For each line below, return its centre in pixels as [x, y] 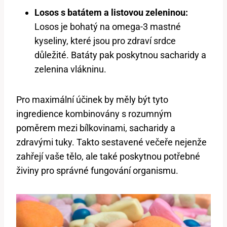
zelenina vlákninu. [70, 69]
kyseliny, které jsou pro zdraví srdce [105, 41]
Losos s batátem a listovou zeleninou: [111, 13]
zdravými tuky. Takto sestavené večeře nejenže [111, 142]
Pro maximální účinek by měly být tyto [92, 100]
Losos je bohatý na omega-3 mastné [108, 27]
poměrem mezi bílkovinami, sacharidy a [96, 128]
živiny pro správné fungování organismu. [97, 171]
